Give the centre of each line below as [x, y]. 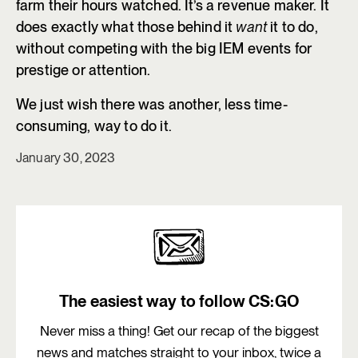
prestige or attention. [84, 70]
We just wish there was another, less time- [152, 105]
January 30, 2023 [66, 158]
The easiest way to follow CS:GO [179, 302]
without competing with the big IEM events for [164, 49]
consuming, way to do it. [94, 126]
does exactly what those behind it [126, 27]
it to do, [292, 27]
